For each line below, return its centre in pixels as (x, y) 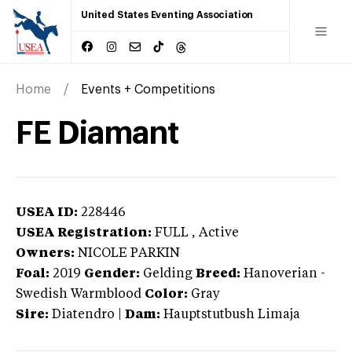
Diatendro (83, 315)
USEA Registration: (84, 233)
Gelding (168, 274)
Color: (166, 294)
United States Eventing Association (167, 15)
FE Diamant (97, 133)
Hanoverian (280, 274)
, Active (215, 233)
